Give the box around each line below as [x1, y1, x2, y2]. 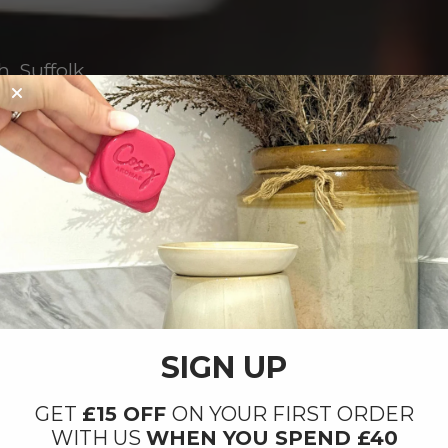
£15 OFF [81, 401, 172, 426]
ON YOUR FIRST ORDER [171, 401, 414, 426]
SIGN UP [161, 348, 287, 386]
